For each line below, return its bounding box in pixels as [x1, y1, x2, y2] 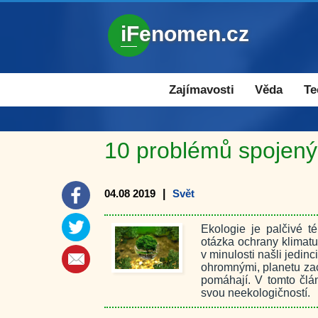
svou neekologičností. [201, 287, 310, 299]
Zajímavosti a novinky [104, 73, 221, 87]
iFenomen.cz [121, 22, 249, 45]
